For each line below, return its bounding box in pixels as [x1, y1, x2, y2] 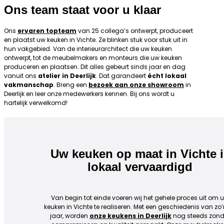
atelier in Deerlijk [38, 71, 96, 80]
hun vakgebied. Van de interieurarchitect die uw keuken [4, 44, 172, 53]
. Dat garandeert [96, 71, 147, 80]
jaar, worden [50, 211, 90, 220]
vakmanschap [4, 80, 53, 89]
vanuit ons [4, 71, 38, 80]
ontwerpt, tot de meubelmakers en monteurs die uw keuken [4, 53, 182, 62]
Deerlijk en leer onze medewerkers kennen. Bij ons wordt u [4, 89, 174, 98]
